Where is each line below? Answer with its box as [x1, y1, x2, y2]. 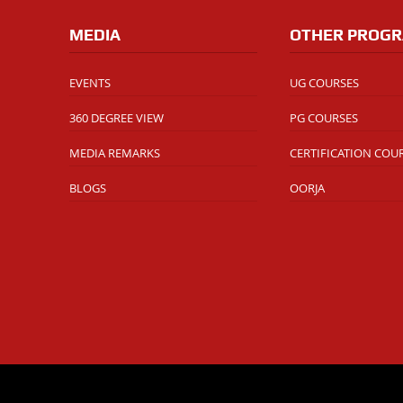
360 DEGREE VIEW [68, 110, 164, 127]
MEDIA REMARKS [68, 145, 160, 162]
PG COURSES [289, 110, 358, 127]
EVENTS [68, 75, 111, 92]
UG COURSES [289, 75, 359, 92]
